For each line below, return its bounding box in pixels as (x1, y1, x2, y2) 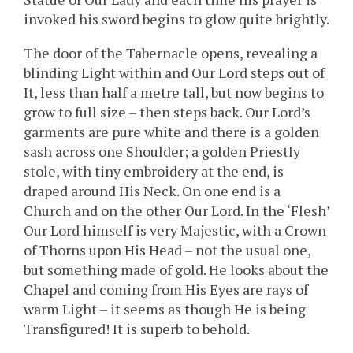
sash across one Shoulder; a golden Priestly (24, 142, 300, 162)
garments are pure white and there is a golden (24, 122, 319, 142)
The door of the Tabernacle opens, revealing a (24, 43, 318, 63)
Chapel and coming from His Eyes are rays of (24, 280, 308, 299)
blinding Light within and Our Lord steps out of (24, 63, 325, 83)
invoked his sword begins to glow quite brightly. (24, 9, 329, 29)
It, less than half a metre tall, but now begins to (24, 83, 324, 102)
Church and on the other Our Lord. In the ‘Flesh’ (24, 201, 329, 221)
